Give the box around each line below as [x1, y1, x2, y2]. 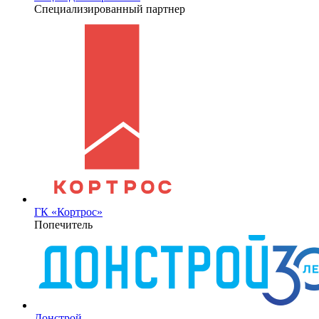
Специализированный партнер [34, 2, 185, 15]
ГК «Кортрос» [34, 205, 103, 218]
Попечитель [34, 218, 93, 231]
